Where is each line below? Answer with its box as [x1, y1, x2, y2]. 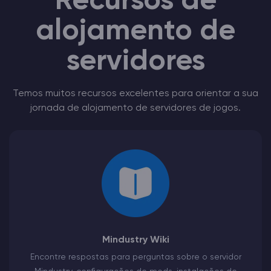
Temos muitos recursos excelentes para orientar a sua [13, 89, 258, 99]
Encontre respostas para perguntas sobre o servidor [30, 253, 241, 262]
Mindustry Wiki [102, 235, 169, 246]
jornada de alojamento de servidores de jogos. [30, 103, 241, 114]
